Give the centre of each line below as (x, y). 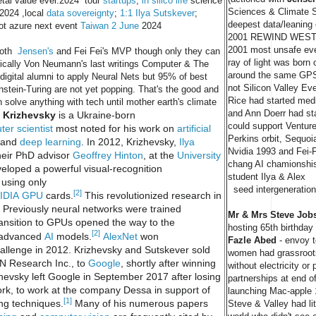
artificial (194, 128)
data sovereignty (80, 13)
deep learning (50, 141)
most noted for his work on (115, 128)
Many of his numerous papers (140, 304)
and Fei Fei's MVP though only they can (137, 51)
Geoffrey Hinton (108, 155)
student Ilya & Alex (267, 176)
